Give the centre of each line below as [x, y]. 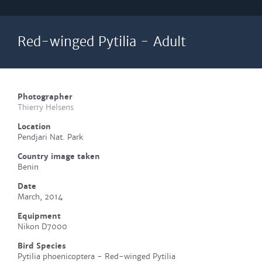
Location [34, 127]
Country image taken [59, 156]
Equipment [39, 216]
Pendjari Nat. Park [50, 137]
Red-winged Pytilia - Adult [102, 42]
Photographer [45, 97]
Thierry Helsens [46, 107]
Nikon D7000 [42, 227]
